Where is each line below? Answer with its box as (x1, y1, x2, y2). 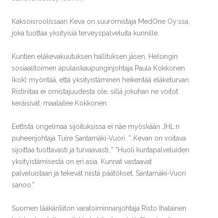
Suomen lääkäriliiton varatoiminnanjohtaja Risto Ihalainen (12, 204, 186, 212)
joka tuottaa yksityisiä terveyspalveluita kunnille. (12, 29, 159, 37)
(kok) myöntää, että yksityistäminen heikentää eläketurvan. (12, 76, 190, 84)
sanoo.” (12, 181, 35, 189)
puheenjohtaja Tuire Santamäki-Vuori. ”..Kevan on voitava (12, 134, 186, 142)
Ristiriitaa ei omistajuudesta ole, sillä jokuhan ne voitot (12, 88, 178, 95)
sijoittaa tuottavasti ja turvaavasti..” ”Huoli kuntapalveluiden (12, 146, 189, 154)
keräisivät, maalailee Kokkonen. (12, 99, 108, 107)
